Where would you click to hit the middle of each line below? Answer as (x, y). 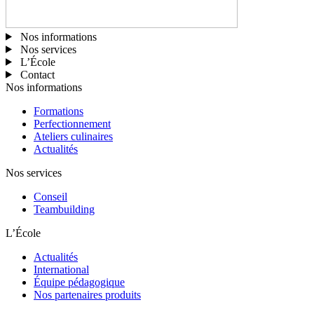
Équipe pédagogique (79, 282)
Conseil (50, 196)
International (61, 269)
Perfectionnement (72, 123)
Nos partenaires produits (87, 294)
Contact (37, 74)
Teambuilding (64, 209)
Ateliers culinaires (73, 136)
